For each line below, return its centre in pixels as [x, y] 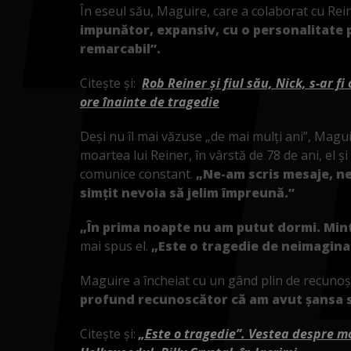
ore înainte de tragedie [150, 101]
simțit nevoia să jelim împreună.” [187, 192]
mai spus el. [116, 246]
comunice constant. [138, 174]
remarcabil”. [120, 48]
